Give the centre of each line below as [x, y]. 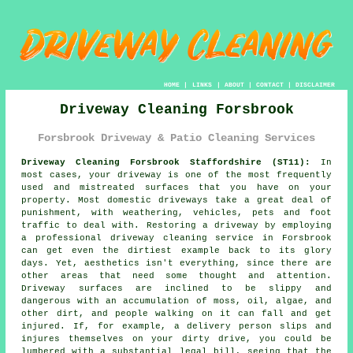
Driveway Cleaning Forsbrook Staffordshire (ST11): [166, 163]
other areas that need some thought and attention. [176, 276]
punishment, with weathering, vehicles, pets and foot [176, 213]
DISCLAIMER [315, 85]
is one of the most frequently [247, 175]
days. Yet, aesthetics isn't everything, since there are [176, 264]
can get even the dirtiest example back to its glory [176, 251]
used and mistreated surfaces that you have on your [176, 188]
